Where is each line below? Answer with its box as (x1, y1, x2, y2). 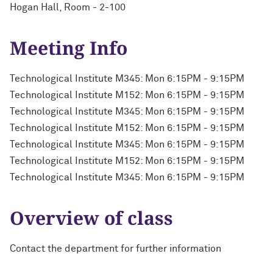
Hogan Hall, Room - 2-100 (10, 2, 126, 12)
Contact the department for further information (10, 244, 221, 253)
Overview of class (10, 205, 173, 230)
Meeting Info (10, 35, 127, 60)
